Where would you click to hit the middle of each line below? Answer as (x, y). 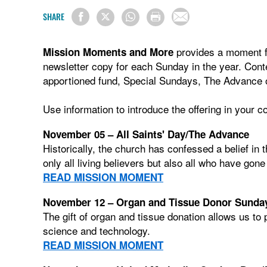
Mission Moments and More (108, 52)
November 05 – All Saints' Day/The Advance (146, 134)
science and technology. (97, 230)
